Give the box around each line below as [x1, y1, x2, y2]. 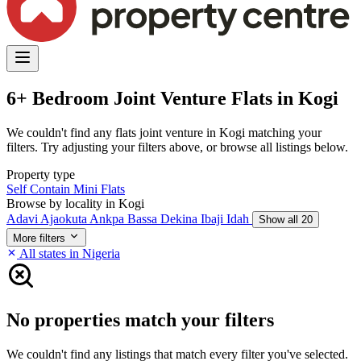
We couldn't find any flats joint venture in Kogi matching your [6, 125, 322, 139]
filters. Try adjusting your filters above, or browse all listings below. [6, 139, 348, 154]
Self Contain [6, 181, 73, 196]
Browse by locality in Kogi [6, 196, 144, 210]
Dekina [160, 211, 201, 226]
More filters [13, 231, 65, 244]
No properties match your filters [6, 309, 274, 330]
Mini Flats [73, 181, 125, 196]
